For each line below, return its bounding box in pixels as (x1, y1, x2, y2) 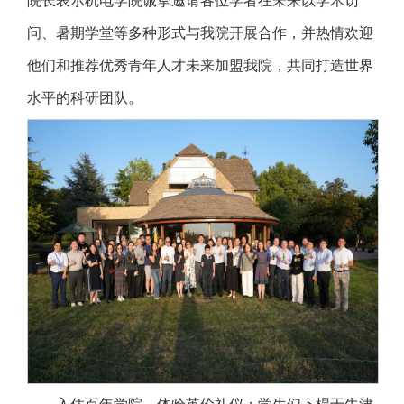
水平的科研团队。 (27, 89, 142, 106)
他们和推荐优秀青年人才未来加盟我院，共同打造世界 (27, 57, 373, 73)
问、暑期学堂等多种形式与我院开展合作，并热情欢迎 (27, 24, 373, 41)
